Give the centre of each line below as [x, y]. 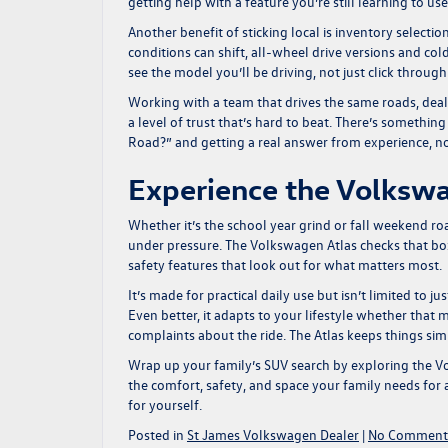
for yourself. [165, 404]
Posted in [157, 434]
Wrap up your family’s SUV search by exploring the [281, 364]
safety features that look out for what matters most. [285, 264]
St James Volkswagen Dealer [273, 434]
